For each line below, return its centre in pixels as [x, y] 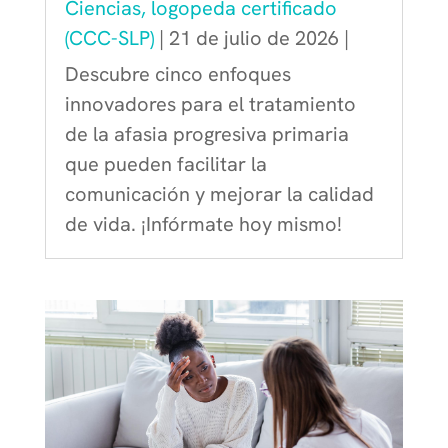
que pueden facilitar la [165, 164]
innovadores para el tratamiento [210, 104]
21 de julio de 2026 [253, 38]
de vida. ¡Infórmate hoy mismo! [203, 224]
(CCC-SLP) [109, 38]
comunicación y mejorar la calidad [219, 194]
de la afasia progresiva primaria [206, 134]
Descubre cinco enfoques [177, 74]
